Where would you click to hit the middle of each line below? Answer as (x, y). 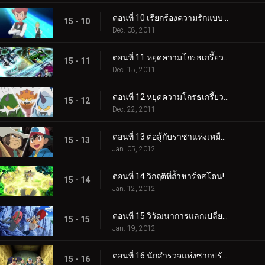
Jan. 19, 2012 (134, 229)
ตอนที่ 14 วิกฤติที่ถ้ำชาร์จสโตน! (168, 177)
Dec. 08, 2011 (134, 30)
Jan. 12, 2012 (134, 189)
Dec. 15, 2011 (134, 70)
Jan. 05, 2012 (134, 149)
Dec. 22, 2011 (134, 110)
